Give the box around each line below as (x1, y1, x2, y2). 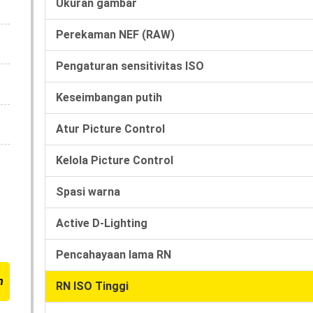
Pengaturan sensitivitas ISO (56, 59, 204, 73)
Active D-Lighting (56, 216, 147, 230)
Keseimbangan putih (56, 90, 162, 104)
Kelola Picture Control (56, 153, 173, 167)
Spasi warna (56, 184, 120, 198)
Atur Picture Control (56, 122, 165, 136)
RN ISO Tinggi (56, 279, 129, 293)
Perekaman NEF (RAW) (56, 27, 175, 41)
